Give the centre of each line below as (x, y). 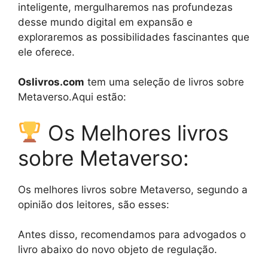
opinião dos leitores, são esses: (94, 204)
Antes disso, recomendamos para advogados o (132, 235)
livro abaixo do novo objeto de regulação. (118, 250)
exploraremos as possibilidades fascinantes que (134, 37)
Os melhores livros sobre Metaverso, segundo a (133, 189)
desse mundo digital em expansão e (105, 22)
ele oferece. (46, 52)
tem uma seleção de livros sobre (164, 82)
